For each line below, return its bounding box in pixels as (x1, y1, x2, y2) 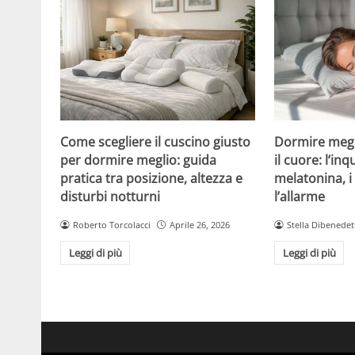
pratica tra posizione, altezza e (60, 169, 242, 187)
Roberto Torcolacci (72, 218, 151, 231)
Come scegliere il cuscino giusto (60, 132, 250, 151)
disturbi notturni (60, 187, 160, 205)
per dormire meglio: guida (60, 151, 216, 169)
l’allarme (274, 187, 326, 205)
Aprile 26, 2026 (169, 218, 230, 231)
